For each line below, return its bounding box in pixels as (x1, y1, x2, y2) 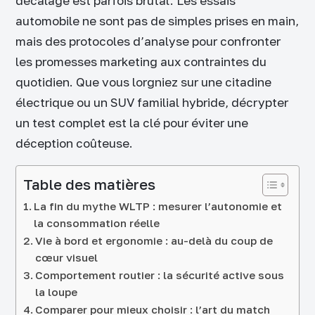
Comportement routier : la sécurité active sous (35, 268, 285, 281)
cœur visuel (35, 250, 98, 264)
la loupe (35, 285, 78, 298)
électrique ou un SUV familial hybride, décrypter (15, 94, 288, 110)
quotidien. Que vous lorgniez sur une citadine (15, 74, 271, 89)
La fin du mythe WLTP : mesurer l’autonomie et (34, 199, 283, 212)
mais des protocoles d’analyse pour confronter (15, 33, 281, 49)
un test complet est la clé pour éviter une (15, 115, 248, 130)
